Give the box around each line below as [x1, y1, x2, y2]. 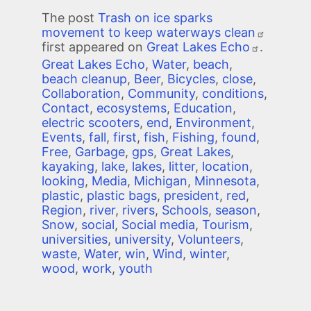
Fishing [172, 130, 215, 145]
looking [42, 174, 85, 189]
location [202, 159, 249, 174]
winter [190, 246, 226, 262]
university [115, 232, 171, 247]
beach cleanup [42, 72, 127, 87]
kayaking [42, 159, 94, 174]
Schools [162, 203, 208, 218]
